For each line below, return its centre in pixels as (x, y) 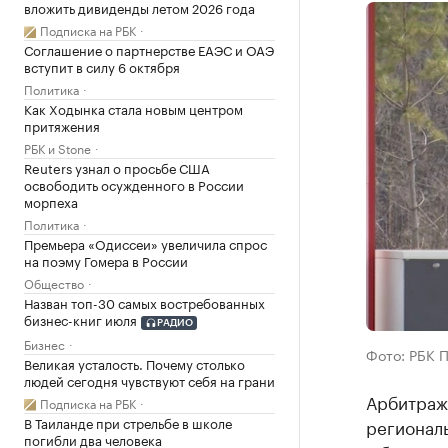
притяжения (62, 125)
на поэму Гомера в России (106, 260)
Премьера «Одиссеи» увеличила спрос (145, 243)
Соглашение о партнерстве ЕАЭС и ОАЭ (149, 49)
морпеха (51, 201)
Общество (54, 282)
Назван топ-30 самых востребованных (144, 302)
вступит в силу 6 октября (102, 66)
